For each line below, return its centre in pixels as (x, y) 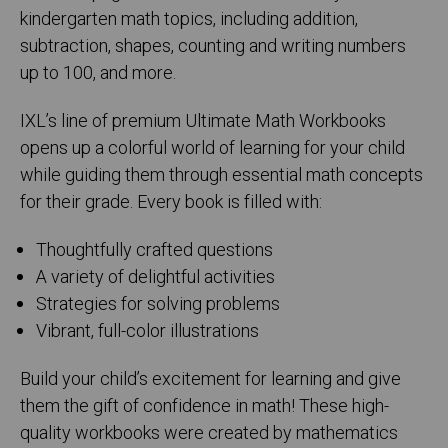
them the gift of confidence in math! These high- (204, 407)
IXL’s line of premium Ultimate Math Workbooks (203, 122)
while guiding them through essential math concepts (221, 176)
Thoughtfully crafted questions (155, 251)
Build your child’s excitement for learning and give (210, 380)
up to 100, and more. (98, 74)
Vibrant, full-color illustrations (148, 332)
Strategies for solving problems (158, 305)
